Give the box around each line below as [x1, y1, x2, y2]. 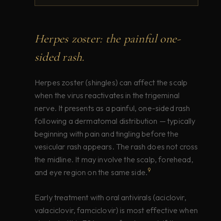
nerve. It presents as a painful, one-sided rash [35, 103, 190, 113]
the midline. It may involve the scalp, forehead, [35, 154, 193, 165]
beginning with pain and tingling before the [35, 129, 179, 139]
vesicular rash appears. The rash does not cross [35, 142, 198, 152]
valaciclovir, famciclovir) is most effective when [35, 205, 198, 215]
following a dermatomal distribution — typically [35, 116, 196, 126]
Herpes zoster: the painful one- [35, 32, 181, 46]
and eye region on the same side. [35, 167, 148, 178]
